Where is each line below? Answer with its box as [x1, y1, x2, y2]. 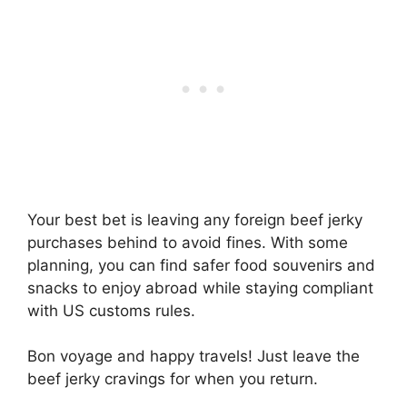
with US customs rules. [27, 301, 195, 320]
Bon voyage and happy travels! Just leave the [27, 347, 360, 366]
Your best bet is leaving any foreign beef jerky [27, 210, 362, 229]
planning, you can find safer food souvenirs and [27, 255, 375, 274]
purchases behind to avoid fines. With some [27, 233, 348, 252]
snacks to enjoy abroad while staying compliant [27, 278, 373, 297]
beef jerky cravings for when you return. [27, 370, 318, 389]
